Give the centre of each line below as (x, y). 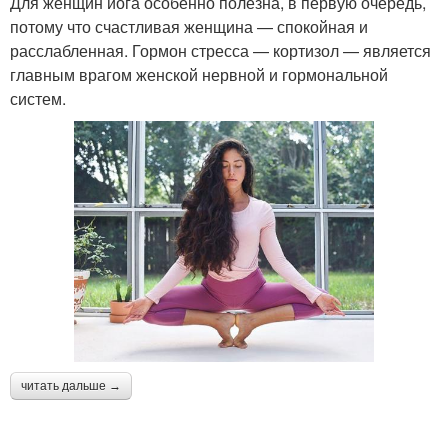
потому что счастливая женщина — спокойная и (189, 26)
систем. (38, 98)
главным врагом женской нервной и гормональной (199, 74)
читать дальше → (71, 385)
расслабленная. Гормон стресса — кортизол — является (220, 50)
